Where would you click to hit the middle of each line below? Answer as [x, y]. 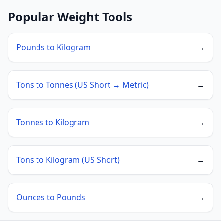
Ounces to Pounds [51, 197]
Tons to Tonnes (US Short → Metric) [83, 85]
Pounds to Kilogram [54, 47]
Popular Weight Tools [70, 17]
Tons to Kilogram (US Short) [68, 160]
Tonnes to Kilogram [53, 122]
